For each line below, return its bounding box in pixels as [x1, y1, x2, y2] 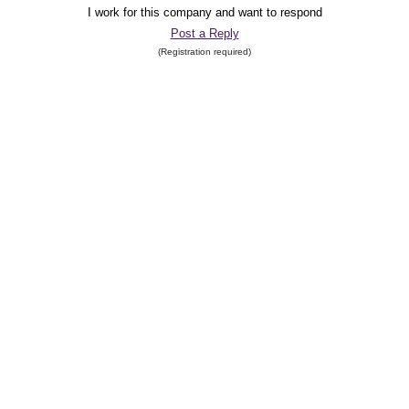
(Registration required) [158, 47, 251, 57]
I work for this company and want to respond [87, 5, 322, 19]
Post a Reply [170, 26, 239, 40]
